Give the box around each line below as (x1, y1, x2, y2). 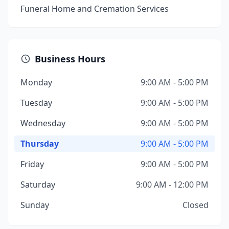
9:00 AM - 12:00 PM (136, 179, 209, 190)
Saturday (20, 179, 55, 190)
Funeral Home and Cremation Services (20, 3, 169, 14)
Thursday (20, 138, 59, 149)
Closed (182, 199, 209, 211)
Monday (20, 77, 52, 88)
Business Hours (35, 53, 105, 65)
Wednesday (20, 118, 65, 129)
